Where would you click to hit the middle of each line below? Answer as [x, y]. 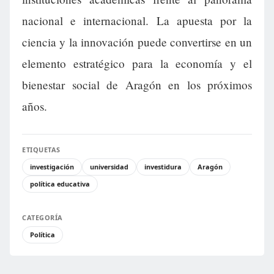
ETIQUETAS [41, 149]
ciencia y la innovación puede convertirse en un [137, 42]
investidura [163, 166]
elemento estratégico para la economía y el [137, 63]
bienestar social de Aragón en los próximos [137, 84]
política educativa [60, 183]
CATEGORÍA [43, 217]
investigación [52, 166]
